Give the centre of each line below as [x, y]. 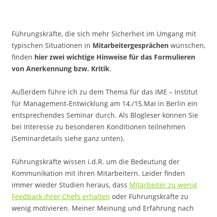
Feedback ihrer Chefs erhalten [61, 196]
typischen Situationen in [52, 45]
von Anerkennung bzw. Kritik [61, 69]
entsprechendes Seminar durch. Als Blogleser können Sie [105, 115]
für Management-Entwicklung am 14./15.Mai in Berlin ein [105, 103]
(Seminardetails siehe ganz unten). [68, 138]
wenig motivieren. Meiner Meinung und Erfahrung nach [103, 208]
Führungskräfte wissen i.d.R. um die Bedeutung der [96, 162]
